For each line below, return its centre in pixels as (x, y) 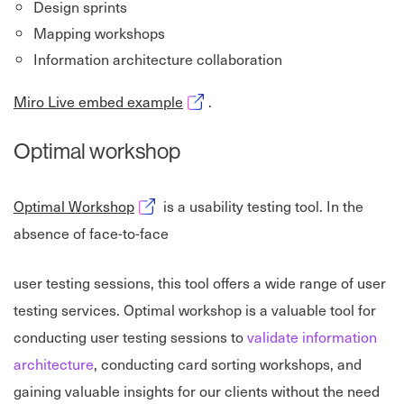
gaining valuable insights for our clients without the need (197, 391)
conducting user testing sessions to (130, 337)
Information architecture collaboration (158, 59)
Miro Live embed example (98, 101)
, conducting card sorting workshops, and (228, 364)
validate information (312, 337)
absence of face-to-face (91, 233)
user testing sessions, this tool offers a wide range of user (200, 283)
